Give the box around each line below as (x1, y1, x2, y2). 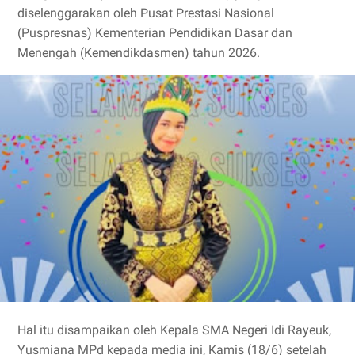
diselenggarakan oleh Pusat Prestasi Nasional (17, 6, 274, 21)
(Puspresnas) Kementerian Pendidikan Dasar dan (17, 25, 292, 40)
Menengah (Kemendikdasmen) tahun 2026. (17, 45, 260, 60)
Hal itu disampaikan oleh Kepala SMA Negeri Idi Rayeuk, (17, 322, 331, 338)
